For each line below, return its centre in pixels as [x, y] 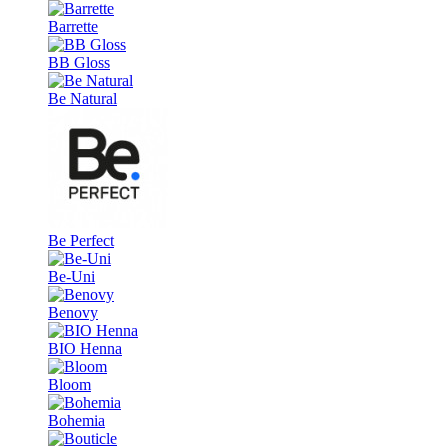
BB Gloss [79, 63]
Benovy [73, 313]
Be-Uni [71, 277]
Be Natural [82, 99]
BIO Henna [85, 349]
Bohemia [76, 421]
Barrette [73, 27]
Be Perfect [81, 241]
